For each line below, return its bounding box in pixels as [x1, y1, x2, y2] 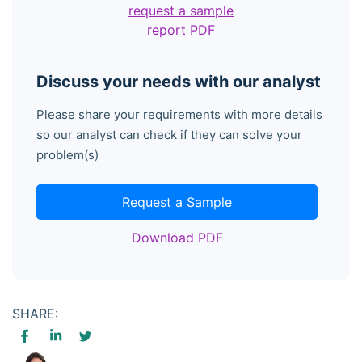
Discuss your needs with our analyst [36, 72, 321, 91]
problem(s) [36, 147, 99, 162]
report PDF [147, 22, 215, 38]
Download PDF [131, 229, 223, 246]
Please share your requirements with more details [36, 107, 322, 122]
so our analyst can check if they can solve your [36, 127, 302, 142]
